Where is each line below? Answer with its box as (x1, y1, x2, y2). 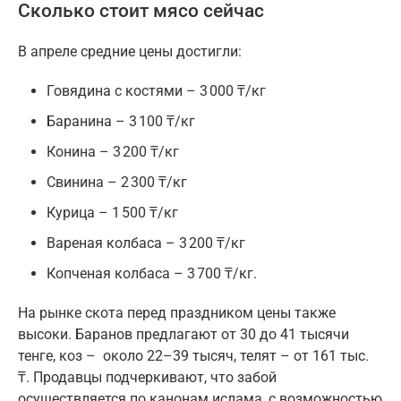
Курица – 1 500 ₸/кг (47, 204, 178, 222)
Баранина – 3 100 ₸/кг (47, 113, 195, 131)
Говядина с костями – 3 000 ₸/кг (47, 82, 266, 100)
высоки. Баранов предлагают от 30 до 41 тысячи (18, 326, 349, 344)
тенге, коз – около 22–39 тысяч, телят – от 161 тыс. (18, 347, 369, 365)
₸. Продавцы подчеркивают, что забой (18, 369, 277, 387)
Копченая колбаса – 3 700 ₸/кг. (47, 265, 257, 283)
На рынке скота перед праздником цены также (18, 304, 336, 322)
